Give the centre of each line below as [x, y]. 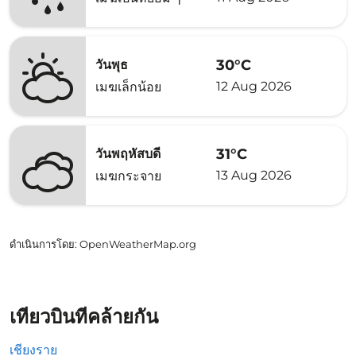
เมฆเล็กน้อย [128, 87]
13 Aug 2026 [254, 175]
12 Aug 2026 [254, 86]
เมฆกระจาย [128, 176]
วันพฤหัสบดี [128, 154]
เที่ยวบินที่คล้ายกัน [84, 317]
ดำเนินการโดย [42, 244]
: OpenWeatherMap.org [135, 244]
